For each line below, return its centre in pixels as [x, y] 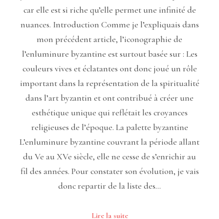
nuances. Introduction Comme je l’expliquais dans [109, 24]
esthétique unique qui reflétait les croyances [109, 112]
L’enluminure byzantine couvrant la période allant [109, 142]
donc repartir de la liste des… [109, 186]
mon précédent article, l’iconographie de [109, 39]
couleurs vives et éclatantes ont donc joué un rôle [109, 68]
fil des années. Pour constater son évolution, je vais [109, 171]
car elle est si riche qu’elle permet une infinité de [109, 10]
